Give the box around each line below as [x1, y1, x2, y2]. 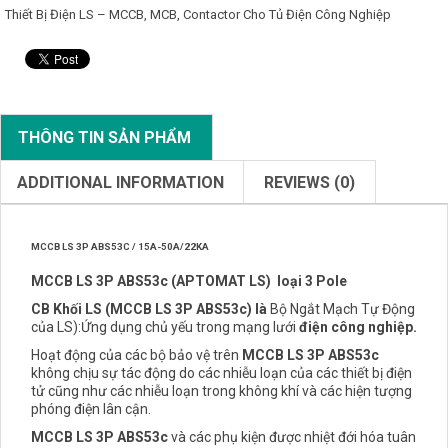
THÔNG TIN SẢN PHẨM [18, 127, 191, 147]
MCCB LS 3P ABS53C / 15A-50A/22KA [31, 240, 209, 252]
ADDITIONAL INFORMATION [17, 172, 224, 192]
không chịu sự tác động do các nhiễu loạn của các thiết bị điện [31, 364, 412, 381]
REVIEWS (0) [264, 172, 355, 192]
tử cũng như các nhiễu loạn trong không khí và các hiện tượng [31, 382, 412, 399]
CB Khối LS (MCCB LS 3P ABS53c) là [31, 300, 270, 317]
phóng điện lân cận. [31, 400, 151, 417]
